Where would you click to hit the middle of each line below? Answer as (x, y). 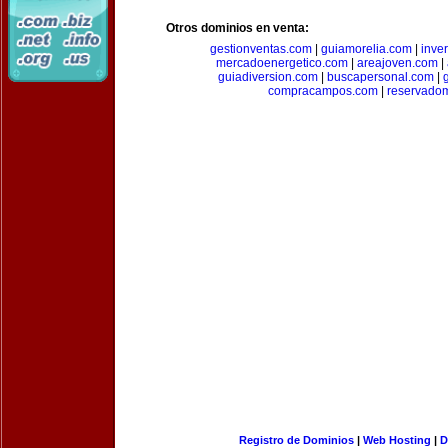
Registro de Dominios (296, 440)
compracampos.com (323, 91)
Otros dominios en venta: (237, 28)
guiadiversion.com (267, 77)
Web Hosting (396, 440)
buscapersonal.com (380, 77)
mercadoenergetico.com (281, 63)
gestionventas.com (260, 49)
